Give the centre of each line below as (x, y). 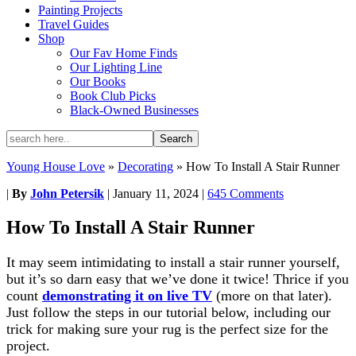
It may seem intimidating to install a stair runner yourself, (173, 262)
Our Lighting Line (116, 67)
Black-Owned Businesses (134, 110)
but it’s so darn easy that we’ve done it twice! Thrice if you (178, 279)
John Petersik (67, 193)
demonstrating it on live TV (127, 295)
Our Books (98, 81)
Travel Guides (74, 24)
